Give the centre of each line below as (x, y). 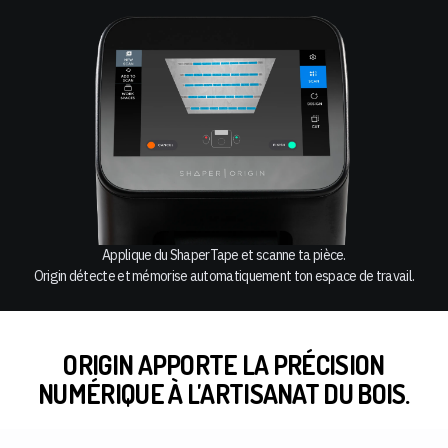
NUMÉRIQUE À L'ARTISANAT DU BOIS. (224, 394)
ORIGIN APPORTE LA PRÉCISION (224, 365)
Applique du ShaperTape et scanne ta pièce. (224, 255)
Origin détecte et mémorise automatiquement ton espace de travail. (224, 276)
